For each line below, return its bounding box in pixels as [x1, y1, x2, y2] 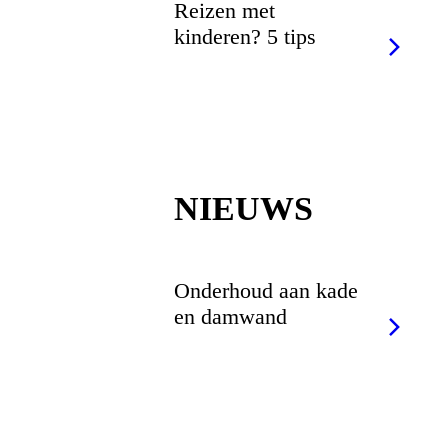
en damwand [174, 304, 288, 330]
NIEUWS [174, 189, 314, 227]
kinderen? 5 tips [174, 23, 317, 49]
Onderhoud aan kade [174, 278, 359, 304]
